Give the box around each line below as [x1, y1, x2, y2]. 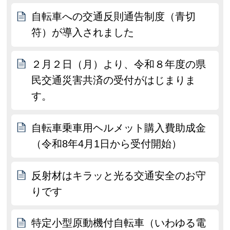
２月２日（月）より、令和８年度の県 [31, 59, 206, 70]
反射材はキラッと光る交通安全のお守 [31, 169, 206, 181]
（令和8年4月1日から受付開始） [31, 138, 182, 149]
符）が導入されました [31, 27, 135, 39]
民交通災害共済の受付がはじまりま [31, 74, 196, 86]
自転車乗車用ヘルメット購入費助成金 [31, 122, 206, 133]
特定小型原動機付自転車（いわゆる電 [31, 217, 206, 229]
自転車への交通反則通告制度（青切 [31, 11, 196, 23]
